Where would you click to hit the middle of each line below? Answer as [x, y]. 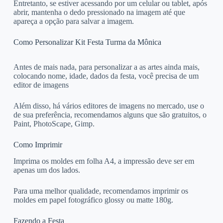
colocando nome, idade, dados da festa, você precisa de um [106, 76]
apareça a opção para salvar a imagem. [73, 21]
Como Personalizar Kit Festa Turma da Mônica [87, 42]
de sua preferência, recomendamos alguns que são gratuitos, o [110, 115]
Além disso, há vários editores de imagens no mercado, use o [109, 106]
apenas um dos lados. [47, 170]
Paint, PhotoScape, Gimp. [54, 124]
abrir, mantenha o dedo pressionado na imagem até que [99, 12]
